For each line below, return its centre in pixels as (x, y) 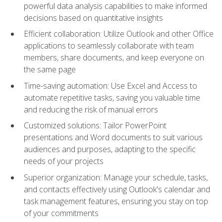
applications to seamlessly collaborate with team (109, 46)
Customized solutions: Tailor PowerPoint (95, 126)
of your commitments (61, 213)
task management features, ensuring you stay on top (116, 201)
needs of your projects (64, 161)
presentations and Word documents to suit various (113, 138)
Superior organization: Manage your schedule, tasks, (116, 177)
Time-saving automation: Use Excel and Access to (111, 85)
